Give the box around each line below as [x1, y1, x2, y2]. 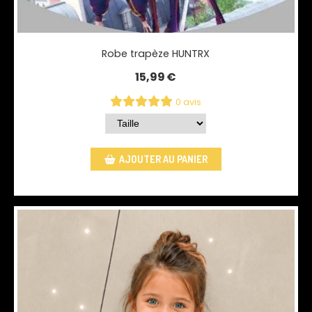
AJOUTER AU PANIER [118, 153, 208, 165]
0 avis [175, 95, 202, 108]
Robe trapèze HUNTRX [102, 46, 210, 61]
